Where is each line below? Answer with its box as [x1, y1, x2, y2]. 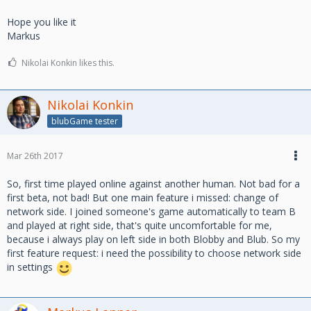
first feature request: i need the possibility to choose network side [7, 246, 301, 260]
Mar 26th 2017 [7, 149, 63, 162]
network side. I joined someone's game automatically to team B [7, 204, 296, 218]
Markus [7, 28, 40, 42]
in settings [7, 260, 56, 274]
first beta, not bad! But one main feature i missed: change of [7, 190, 278, 204]
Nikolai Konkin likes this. [22, 56, 115, 69]
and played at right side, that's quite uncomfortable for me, [7, 218, 272, 232]
